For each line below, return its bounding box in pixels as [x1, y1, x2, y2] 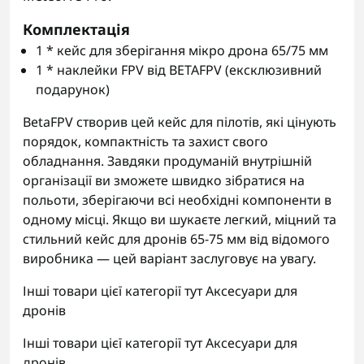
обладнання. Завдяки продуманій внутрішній [23, 152, 312, 170]
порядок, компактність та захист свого [23, 132, 268, 150]
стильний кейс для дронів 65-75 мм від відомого [23, 230, 330, 248]
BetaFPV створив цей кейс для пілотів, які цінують [23, 113, 336, 131]
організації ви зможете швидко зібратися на [23, 171, 305, 189]
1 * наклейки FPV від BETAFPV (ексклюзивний [36, 61, 322, 79]
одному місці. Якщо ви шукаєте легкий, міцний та [23, 210, 336, 228]
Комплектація [23, 19, 130, 39]
